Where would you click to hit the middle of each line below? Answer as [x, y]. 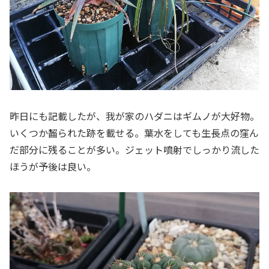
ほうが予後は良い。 [53, 167]
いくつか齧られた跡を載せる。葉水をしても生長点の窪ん [134, 133]
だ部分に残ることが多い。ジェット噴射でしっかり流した [134, 150]
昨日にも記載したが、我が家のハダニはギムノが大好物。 [134, 116]
